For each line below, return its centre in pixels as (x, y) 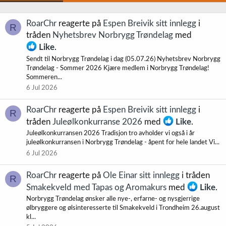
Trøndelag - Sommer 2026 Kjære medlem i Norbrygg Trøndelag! (118, 68)
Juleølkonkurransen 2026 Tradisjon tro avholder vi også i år (110, 134)
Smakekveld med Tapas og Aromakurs (96, 187)
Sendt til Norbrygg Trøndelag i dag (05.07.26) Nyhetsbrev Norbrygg (123, 59)
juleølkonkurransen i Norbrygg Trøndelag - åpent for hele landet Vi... (123, 143)
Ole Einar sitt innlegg (141, 175)
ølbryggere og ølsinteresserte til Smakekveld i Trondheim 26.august (123, 208)
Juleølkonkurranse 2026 (97, 122)
